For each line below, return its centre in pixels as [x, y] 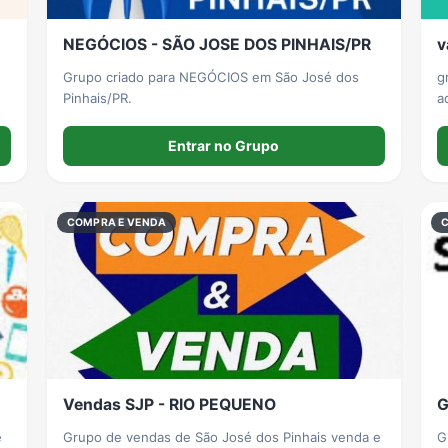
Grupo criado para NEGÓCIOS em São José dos [210, 76]
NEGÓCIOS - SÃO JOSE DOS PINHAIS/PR [216, 44]
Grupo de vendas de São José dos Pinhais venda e [221, 437]
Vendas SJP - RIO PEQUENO [169, 405]
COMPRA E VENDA [116, 222]
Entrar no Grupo [224, 145]
